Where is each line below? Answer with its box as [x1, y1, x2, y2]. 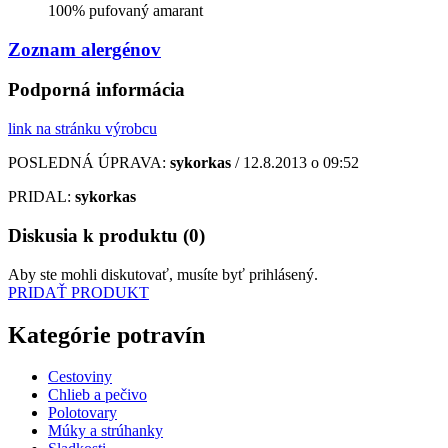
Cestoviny [48, 368, 112, 386]
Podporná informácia [8, 79, 185, 101]
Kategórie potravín [8, 321, 205, 348]
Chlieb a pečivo [48, 386, 147, 404]
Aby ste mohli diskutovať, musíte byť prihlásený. [8, 265, 318, 283]
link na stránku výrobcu [8, 120, 157, 138]
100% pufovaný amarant [48, 2, 203, 20]
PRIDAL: [8, 188, 75, 206]
